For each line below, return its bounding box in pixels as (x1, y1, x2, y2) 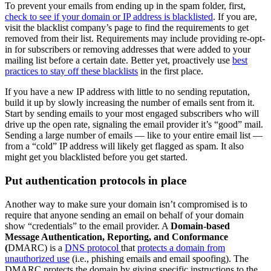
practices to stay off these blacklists (5, 66, 138, 77)
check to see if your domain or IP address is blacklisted (5, 11, 213, 22)
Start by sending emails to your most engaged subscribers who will (5, 108, 259, 119)
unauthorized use (5, 253, 70, 264)
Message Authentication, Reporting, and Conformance (5, 231, 228, 242)
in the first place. (138, 66, 203, 77)
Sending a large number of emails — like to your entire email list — (5, 130, 263, 141)
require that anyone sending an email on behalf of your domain (5, 209, 244, 220)
